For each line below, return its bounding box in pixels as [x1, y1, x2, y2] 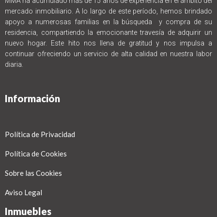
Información [5, 93, 60, 105]
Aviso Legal [5, 188, 42, 197]
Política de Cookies [5, 149, 67, 158]
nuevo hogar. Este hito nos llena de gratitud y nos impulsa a [5, 39, 212, 47]
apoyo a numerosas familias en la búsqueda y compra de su [5, 18, 212, 26]
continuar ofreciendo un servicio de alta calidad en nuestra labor [5, 50, 212, 58]
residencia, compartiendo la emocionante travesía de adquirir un [5, 29, 212, 37]
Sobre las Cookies [5, 169, 62, 178]
